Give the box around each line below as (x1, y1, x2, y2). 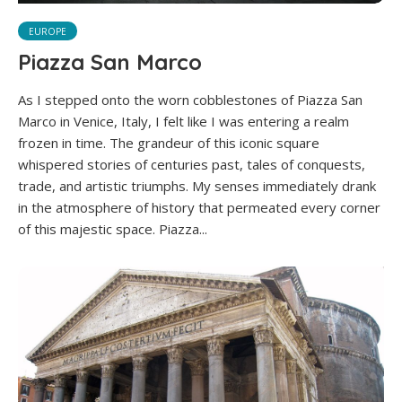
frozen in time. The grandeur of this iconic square (18, 134, 319, 153)
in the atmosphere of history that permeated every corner (18, 198, 380, 217)
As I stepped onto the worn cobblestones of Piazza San (18, 91, 363, 109)
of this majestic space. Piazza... (18, 220, 207, 239)
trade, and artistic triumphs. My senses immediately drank (18, 177, 376, 196)
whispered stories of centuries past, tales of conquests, (18, 155, 365, 174)
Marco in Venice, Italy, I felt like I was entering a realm (18, 112, 349, 131)
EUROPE (29, 25, 66, 39)
